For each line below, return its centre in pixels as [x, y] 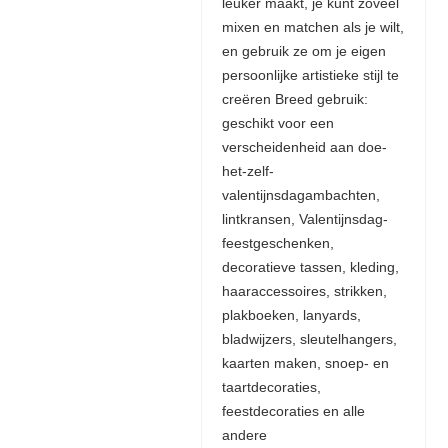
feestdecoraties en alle [293, 411]
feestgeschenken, [277, 243]
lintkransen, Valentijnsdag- [304, 219]
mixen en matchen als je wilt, [312, 27]
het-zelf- [247, 171]
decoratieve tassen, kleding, [310, 267]
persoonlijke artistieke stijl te [310, 75]
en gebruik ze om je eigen [303, 51]
